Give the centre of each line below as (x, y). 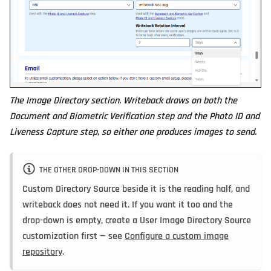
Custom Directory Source (71, 189)
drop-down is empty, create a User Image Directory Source (137, 220)
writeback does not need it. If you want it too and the (128, 204)
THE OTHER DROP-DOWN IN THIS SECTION (109, 170)
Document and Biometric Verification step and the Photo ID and (135, 116)
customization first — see (73, 236)
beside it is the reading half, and (185, 189)
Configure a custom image (177, 236)
